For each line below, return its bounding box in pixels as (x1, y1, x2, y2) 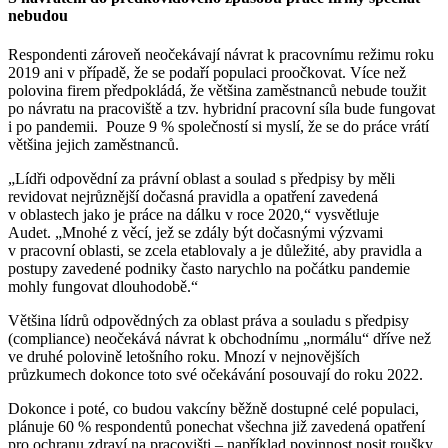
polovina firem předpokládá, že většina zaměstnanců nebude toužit (8, 82, 426, 100)
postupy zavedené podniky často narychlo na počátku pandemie (8, 260, 410, 278)
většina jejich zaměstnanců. (8, 136, 179, 154)
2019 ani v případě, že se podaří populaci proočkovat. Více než (8, 64, 406, 82)
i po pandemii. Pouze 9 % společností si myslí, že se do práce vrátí (8, 118, 429, 136)
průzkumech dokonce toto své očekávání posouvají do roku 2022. (8, 366, 423, 384)
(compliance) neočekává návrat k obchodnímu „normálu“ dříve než (8, 330, 431, 348)
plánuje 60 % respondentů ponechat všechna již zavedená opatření (8, 418, 425, 436)
